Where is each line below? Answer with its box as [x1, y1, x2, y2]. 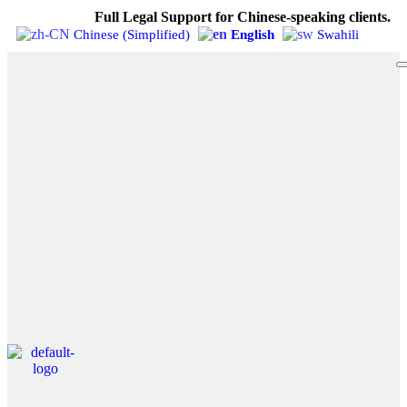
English [231, 26, 274, 42]
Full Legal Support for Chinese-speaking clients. [94, 9, 391, 25]
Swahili [317, 26, 359, 42]
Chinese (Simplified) [74, 26, 190, 42]
